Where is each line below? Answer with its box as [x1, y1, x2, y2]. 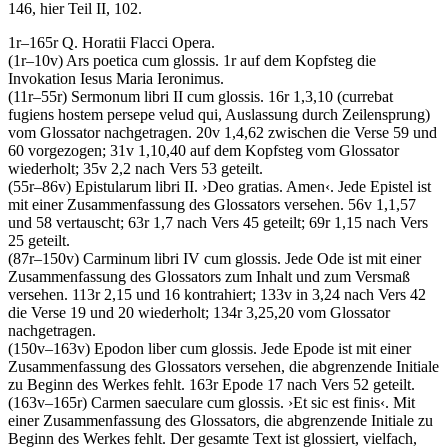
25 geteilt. [8, 232, 70, 250]
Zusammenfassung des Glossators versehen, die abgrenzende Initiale [8, 358, 439, 376]
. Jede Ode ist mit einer [277, 250, 421, 268]
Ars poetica [66, 52, 138, 70]
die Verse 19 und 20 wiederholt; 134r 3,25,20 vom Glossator [8, 304, 390, 322]
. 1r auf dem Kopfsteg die [215, 52, 376, 70]
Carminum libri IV [83, 250, 200, 268]
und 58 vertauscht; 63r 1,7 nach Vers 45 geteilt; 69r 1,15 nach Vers [8, 214, 428, 232]
